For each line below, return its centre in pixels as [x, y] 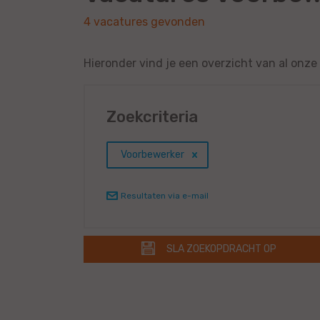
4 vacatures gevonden [144, 22]
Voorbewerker [152, 155]
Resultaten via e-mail [165, 196]
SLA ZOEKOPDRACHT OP [221, 249]
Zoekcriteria [152, 117]
